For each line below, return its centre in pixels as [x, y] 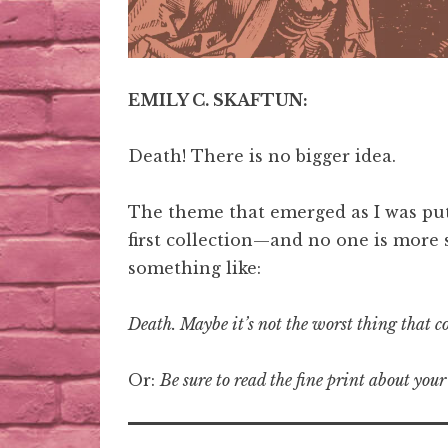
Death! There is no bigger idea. [264, 156]
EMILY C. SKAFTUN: [218, 100]
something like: [194, 268]
